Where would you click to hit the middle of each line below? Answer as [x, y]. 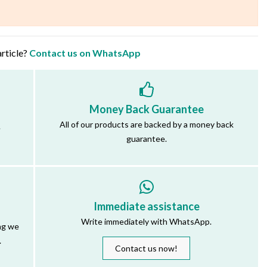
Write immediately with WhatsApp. [147, 222]
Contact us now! [147, 249]
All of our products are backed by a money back [146, 124]
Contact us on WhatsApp [85, 52]
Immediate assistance [146, 207]
